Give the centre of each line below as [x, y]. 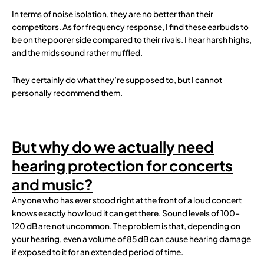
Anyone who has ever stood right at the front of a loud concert [127, 200]
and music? [52, 185]
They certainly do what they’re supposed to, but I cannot [117, 80]
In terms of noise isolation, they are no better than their [113, 14]
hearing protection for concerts [122, 166]
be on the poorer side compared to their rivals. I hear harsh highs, [132, 40]
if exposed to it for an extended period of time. [98, 252]
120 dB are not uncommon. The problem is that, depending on [126, 226]
